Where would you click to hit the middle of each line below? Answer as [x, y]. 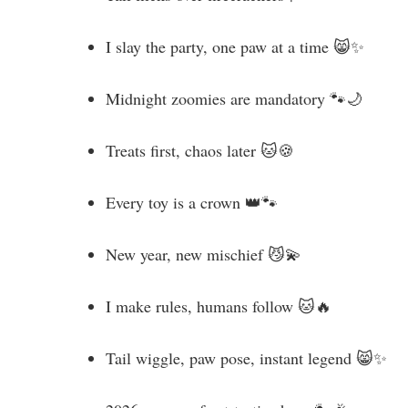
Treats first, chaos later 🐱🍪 [200, 150]
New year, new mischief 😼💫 [204, 254]
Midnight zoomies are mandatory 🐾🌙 [234, 98]
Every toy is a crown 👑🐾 [192, 202]
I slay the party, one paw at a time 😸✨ [235, 46]
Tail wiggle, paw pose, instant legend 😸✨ [246, 357]
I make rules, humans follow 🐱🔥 [219, 306]
